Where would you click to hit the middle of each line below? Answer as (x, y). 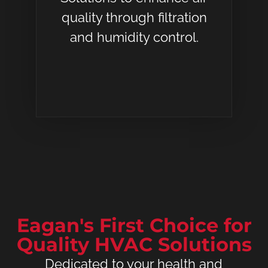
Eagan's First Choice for (134, 225)
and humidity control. (134, 37)
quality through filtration (134, 18)
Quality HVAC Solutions (134, 244)
